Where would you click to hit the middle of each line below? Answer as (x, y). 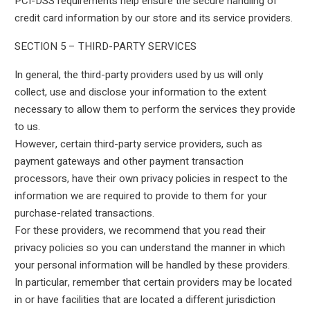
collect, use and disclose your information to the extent (140, 92)
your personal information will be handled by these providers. (152, 265)
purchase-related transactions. (84, 213)
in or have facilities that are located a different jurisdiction (145, 300)
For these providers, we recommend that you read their (140, 230)
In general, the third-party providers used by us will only (138, 75)
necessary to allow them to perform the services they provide (155, 109)
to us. (27, 127)
